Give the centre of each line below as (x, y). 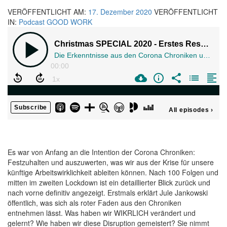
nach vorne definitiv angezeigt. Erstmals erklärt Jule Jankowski (108, 193)
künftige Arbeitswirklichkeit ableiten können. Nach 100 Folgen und (113, 172)
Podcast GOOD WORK (55, 22)
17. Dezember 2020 (120, 12)
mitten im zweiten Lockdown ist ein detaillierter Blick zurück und (109, 182)
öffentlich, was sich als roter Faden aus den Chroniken (94, 203)
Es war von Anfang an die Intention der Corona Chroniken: (101, 152)
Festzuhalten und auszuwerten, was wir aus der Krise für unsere (111, 162)
